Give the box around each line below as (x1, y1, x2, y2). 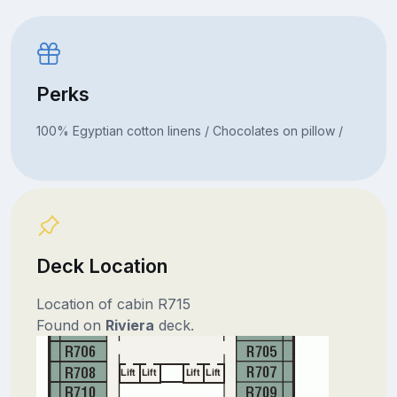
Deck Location (35, 253, 167, 277)
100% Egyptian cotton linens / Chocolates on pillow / (35, 122, 343, 138)
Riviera (105, 315, 154, 334)
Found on (35, 315, 105, 334)
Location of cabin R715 (35, 294, 191, 313)
